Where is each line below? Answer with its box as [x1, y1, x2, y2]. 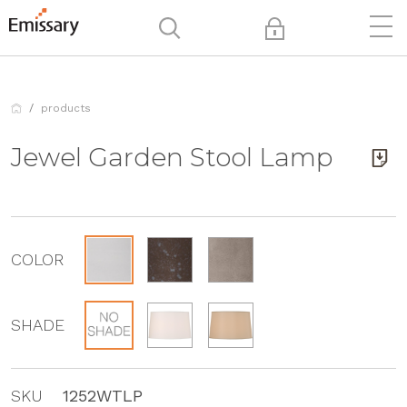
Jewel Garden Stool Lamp [11, 142, 333, 173]
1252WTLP [63, 385, 144, 405]
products [41, 101, 91, 114]
